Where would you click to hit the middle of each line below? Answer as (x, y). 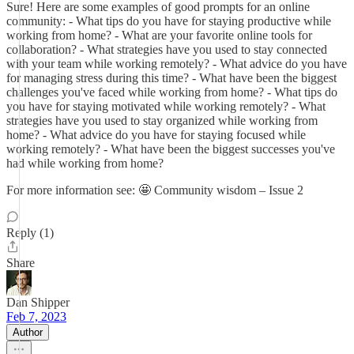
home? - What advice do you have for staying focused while (156, 135)
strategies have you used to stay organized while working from (162, 121)
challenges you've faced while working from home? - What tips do (172, 92)
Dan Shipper (38, 302)
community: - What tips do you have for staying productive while (169, 21)
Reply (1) (30, 233)
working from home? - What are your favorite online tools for (159, 35)
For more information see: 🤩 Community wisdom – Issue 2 (155, 190)
